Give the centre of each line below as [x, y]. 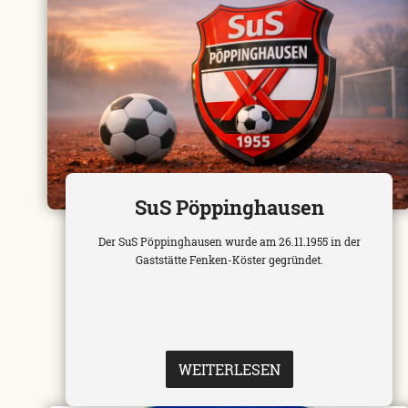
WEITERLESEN [229, 370]
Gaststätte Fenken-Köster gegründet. [229, 260]
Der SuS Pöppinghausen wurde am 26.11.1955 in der [229, 242]
